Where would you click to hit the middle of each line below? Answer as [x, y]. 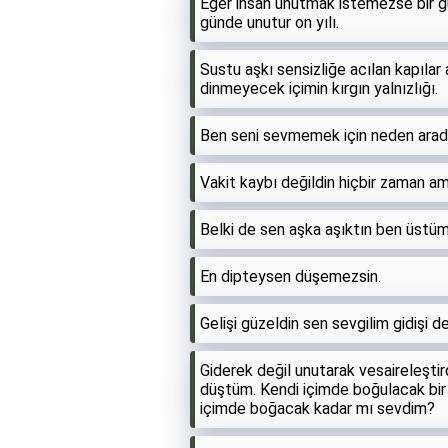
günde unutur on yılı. [269, 22]
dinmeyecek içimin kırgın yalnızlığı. [319, 88]
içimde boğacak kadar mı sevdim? [317, 408]
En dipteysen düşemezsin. [290, 276]
